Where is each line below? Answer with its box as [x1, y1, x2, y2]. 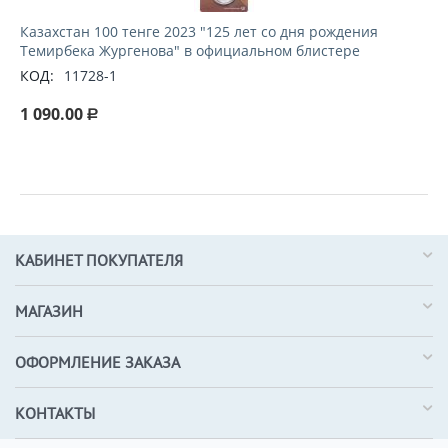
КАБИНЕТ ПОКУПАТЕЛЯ [15, 250, 183, 270]
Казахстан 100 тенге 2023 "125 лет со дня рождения [20, 22, 378, 41]
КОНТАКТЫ [15, 403, 95, 423]
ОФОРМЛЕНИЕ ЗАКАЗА [15, 352, 180, 372]
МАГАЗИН [15, 301, 83, 321]
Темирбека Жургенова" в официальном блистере [20, 41, 360, 60]
